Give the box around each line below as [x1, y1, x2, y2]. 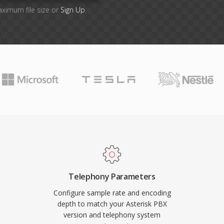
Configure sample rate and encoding [53, 188, 171, 197]
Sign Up [60, 5, 85, 14]
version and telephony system [63, 210, 160, 219]
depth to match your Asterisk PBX [57, 199, 167, 208]
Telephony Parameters [68, 171, 155, 182]
